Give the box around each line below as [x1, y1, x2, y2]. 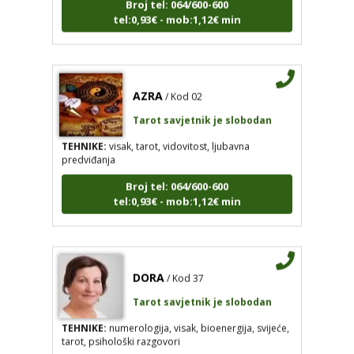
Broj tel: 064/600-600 [125, 167, 228, 182]
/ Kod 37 [166, 259, 204, 273]
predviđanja [61, 141, 115, 155]
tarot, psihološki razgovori [61, 322, 180, 337]
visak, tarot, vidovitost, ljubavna [106, 127, 250, 141]
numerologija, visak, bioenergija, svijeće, [106, 309, 289, 323]
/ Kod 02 [164, 77, 202, 92]
